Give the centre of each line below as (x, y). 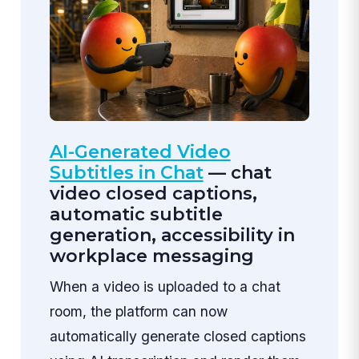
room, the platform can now (138, 312)
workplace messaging (151, 256)
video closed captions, (153, 194)
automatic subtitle (136, 215)
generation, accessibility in (172, 236)
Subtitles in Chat (126, 173)
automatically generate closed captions (177, 337)
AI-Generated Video (140, 152)
